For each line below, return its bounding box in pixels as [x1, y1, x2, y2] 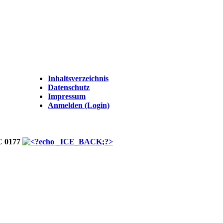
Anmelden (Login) [48, 101, 110, 110]
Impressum [48, 92, 86, 101]
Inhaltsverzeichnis [48, 74, 109, 83]
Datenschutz [48, 83, 90, 92]
